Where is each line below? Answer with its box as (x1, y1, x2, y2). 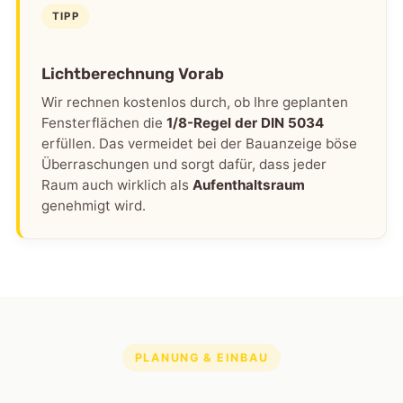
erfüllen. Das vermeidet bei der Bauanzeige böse (41, 134, 358, 152)
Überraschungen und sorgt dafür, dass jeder (41, 155, 327, 173)
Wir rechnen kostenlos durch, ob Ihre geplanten (41, 93, 349, 111)
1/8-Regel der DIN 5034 (166, 113, 325, 131)
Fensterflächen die (41, 113, 167, 131)
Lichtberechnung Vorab (41, 65, 225, 84)
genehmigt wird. (41, 196, 147, 214)
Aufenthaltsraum (193, 175, 306, 193)
